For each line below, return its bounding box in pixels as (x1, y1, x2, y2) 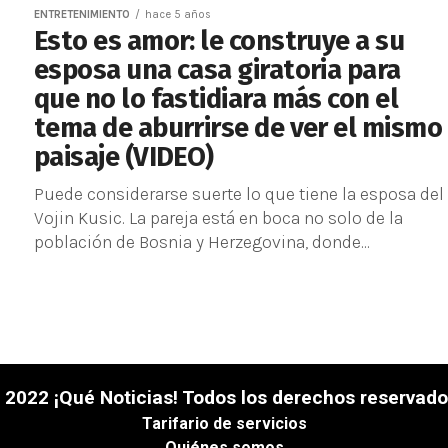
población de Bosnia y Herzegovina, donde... (34, 232, 370, 252)
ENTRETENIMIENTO (34, 8, 130, 21)
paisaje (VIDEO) (34, 141, 214, 173)
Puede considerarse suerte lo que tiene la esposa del (34, 184, 444, 204)
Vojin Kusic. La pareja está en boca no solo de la (34, 208, 403, 228)
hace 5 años (145, 8, 211, 21)
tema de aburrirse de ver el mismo (34, 112, 443, 144)
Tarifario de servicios (141, 414, 307, 433)
